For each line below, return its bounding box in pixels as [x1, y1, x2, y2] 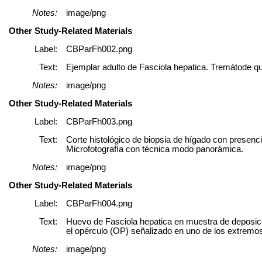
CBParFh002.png [66, 44, 132, 54]
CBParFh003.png [66, 116, 132, 126]
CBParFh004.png [66, 198, 132, 208]
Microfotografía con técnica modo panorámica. [66, 144, 243, 154]
